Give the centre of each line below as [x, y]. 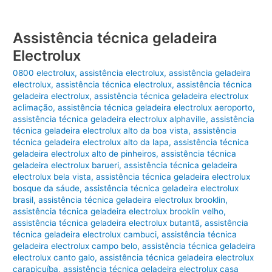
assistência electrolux [122, 73]
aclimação [33, 108]
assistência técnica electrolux [114, 85]
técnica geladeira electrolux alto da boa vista [101, 131]
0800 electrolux [44, 73]
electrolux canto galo [54, 258]
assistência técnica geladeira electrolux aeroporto [155, 108]
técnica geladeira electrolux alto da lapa [91, 142]
